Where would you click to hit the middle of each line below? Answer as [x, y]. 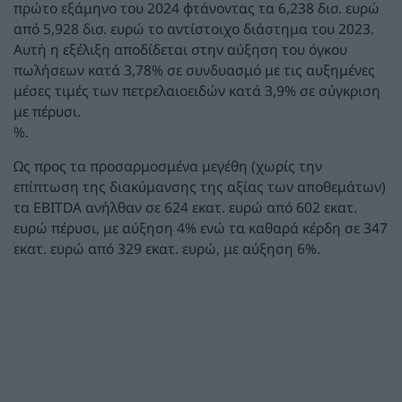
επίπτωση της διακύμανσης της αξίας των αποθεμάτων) [200, 187]
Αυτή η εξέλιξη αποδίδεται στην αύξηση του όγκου [180, 49]
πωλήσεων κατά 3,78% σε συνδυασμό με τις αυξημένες [194, 70]
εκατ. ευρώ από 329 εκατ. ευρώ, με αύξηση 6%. [167, 249]
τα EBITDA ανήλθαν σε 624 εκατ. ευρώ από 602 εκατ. [185, 208]
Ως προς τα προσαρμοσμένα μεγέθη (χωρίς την [168, 166]
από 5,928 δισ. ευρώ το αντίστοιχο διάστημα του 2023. [194, 28]
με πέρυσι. [47, 111]
